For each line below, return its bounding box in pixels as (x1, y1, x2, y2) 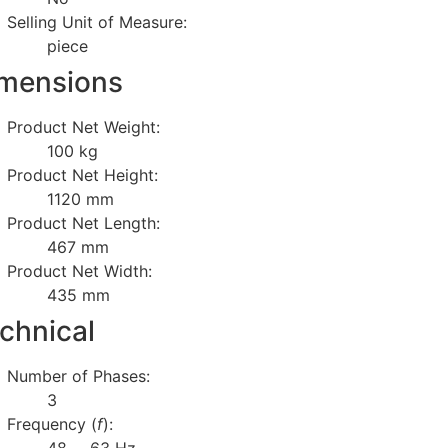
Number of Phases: (7, 365, 151, 386)
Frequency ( (7, 413, 98, 434)
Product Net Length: (7, 212, 161, 233)
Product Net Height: (7, 164, 159, 185)
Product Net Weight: (7, 116, 161, 137)
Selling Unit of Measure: (7, 11, 188, 32)
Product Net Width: (7, 260, 153, 281)
